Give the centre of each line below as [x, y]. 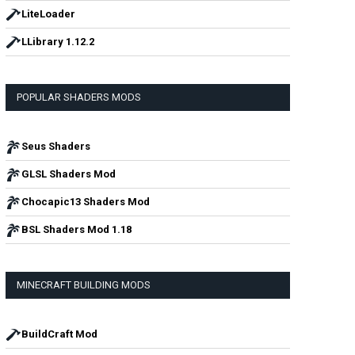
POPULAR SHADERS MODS [79, 97]
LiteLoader [48, 14]
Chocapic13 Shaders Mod [86, 202]
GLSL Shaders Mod [69, 174]
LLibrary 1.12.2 [58, 42]
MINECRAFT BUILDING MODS [84, 285]
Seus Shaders [56, 146]
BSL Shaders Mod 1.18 [76, 229]
